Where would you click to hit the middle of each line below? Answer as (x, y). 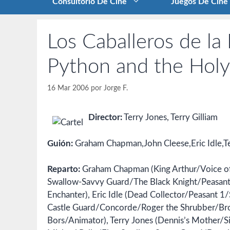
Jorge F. (116, 88)
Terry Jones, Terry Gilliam (170, 118)
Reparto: (64, 169)
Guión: (60, 143)
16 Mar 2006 (68, 88)
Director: (105, 118)
